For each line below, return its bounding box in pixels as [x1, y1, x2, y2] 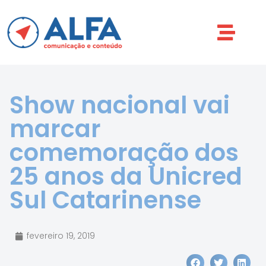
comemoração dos [9, 136, 239, 169]
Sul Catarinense [9, 183, 201, 217]
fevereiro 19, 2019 [27, 230, 95, 242]
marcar [9, 112, 101, 145]
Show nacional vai [9, 88, 230, 122]
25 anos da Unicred [9, 160, 242, 193]
